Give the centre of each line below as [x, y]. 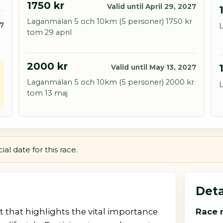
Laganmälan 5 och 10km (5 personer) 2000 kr [111, 82]
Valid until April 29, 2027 [152, 6]
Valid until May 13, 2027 [154, 67]
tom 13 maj [47, 93]
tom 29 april [49, 32]
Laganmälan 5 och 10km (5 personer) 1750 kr [110, 21]
